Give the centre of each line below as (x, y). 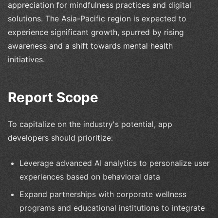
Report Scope (53, 97)
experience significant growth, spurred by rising (96, 32)
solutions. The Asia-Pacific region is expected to (97, 18)
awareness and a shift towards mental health (90, 45)
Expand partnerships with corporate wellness (103, 194)
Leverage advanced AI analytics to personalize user (115, 163)
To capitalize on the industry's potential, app (90, 124)
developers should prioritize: (60, 137)
